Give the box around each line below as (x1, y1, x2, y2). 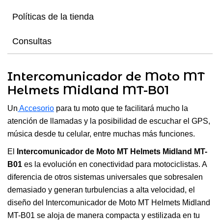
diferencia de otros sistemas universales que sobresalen (7, 172, 203, 181)
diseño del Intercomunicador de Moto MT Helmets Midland (7, 198, 210, 207)
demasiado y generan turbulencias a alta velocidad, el (7, 185, 195, 194)
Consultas (12, 36, 52, 46)
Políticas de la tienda (12, 11, 94, 22)
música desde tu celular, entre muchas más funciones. (7, 129, 195, 138)
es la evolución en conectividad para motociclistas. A (22, 160, 207, 168)
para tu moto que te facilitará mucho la (54, 104, 188, 112)
